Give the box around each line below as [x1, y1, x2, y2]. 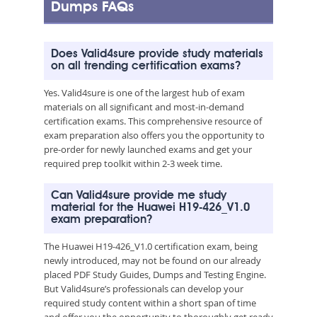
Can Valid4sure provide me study [51, 190, 226, 202]
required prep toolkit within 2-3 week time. [44, 156, 222, 170]
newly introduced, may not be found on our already [44, 253, 261, 267]
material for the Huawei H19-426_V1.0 [51, 202, 250, 214]
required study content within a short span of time [44, 296, 256, 309]
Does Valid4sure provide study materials [51, 48, 263, 60]
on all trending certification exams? [51, 60, 241, 72]
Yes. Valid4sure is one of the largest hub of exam [44, 86, 245, 99]
